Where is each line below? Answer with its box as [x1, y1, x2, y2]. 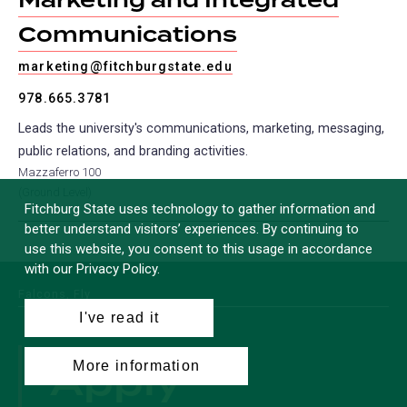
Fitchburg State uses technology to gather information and [25, 200, 376, 217]
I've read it [79, 310, 160, 325]
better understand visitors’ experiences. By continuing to [25, 220, 360, 237]
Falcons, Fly [18, 287, 91, 302]
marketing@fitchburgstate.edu [18, 59, 233, 75]
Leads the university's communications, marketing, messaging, [18, 121, 384, 137]
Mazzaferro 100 [18, 165, 101, 180]
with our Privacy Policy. [25, 260, 161, 277]
